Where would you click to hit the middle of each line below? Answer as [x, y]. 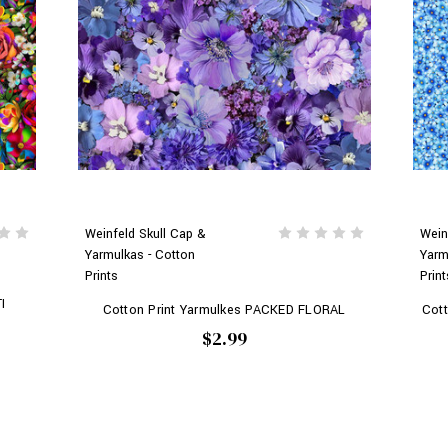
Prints [101, 275]
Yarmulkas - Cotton [139, 254]
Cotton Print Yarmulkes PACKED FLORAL [224, 309]
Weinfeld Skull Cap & [145, 233]
